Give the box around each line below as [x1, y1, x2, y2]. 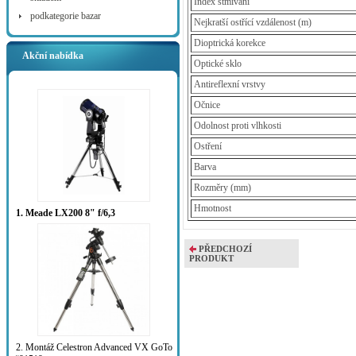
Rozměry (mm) [194, 182, 251, 194]
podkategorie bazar [30, 10, 101, 21]
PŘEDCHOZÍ [199, 244, 252, 254]
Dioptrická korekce [194, 37, 265, 49]
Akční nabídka [22, 50, 83, 61]
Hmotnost [194, 203, 231, 215]
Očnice [194, 99, 220, 111]
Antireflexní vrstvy [194, 79, 265, 91]
